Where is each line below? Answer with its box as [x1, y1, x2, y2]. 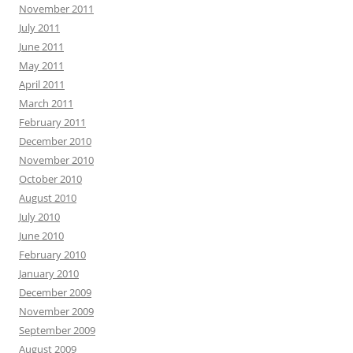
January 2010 [19, 266, 79, 281]
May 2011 [19, 58, 64, 73]
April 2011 [19, 77, 65, 92]
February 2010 [19, 247, 86, 262]
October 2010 [19, 172, 82, 187]
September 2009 [19, 323, 95, 338]
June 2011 [19, 39, 64, 54]
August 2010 [19, 191, 76, 206]
